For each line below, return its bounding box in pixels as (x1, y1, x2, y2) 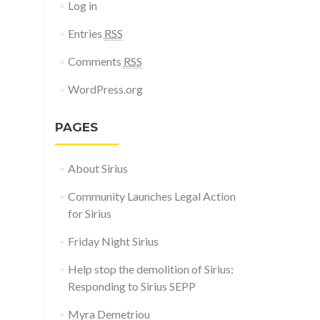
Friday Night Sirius (67, 234, 159, 248)
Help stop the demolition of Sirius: (67, 262, 234, 276)
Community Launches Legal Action (67, 189, 236, 203)
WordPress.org (67, 82, 143, 96)
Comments (67, 54, 124, 68)
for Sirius (67, 206, 111, 220)
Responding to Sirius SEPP (67, 279, 196, 293)
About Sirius (67, 161, 128, 175)
